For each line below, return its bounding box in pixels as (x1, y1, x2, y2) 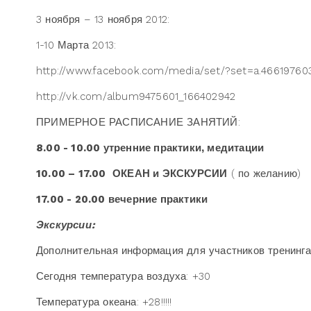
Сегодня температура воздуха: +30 (36, 270, 211, 283)
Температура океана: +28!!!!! (36, 296, 172, 308)
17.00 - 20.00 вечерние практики (36, 193, 208, 205)
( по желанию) (227, 167, 301, 180)
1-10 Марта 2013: (36, 39, 117, 51)
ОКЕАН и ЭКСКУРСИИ (112, 167, 228, 180)
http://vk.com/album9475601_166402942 (36, 90, 236, 103)
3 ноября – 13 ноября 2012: (36, 13, 170, 26)
